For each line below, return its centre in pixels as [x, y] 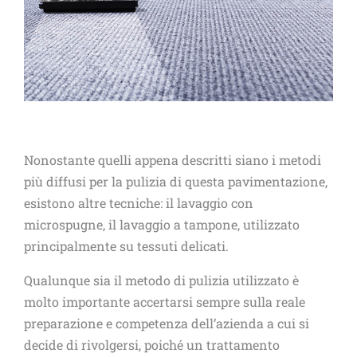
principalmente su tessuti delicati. [126, 246]
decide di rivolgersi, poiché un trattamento [152, 345]
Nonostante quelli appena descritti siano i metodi [173, 160]
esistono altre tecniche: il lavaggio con [139, 203]
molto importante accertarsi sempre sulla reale [165, 302]
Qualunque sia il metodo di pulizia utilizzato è [161, 280]
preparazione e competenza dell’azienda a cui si [167, 324]
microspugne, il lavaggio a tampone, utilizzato [162, 225]
